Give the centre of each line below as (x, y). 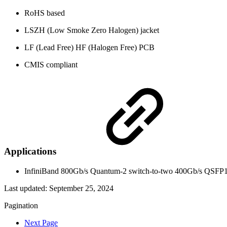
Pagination (21, 206)
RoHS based (45, 13)
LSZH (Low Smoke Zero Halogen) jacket (92, 30)
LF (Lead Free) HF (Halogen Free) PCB (89, 47)
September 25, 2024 (81, 188)
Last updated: (27, 188)
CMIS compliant (51, 64)
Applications (31, 152)
